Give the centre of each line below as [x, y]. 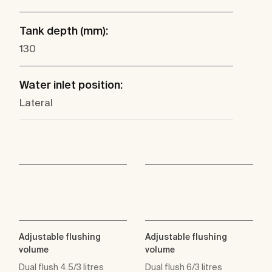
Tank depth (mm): [64, 31]
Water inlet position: [71, 85]
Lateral [36, 103]
